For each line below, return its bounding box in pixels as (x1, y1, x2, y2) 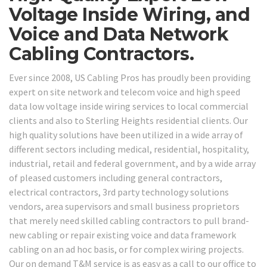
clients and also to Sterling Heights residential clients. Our (9, 114, 248, 126)
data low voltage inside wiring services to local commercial (9, 100, 249, 112)
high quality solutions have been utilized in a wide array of (9, 128, 243, 141)
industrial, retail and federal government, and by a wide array (9, 157, 256, 169)
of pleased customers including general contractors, (9, 171, 222, 184)
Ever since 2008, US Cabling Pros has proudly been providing (9, 71, 251, 83)
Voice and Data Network (9, 23, 228, 46)
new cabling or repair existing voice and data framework (9, 228, 236, 241)
